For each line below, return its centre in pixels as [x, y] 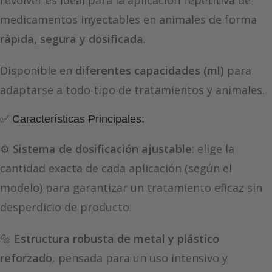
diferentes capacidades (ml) [150, 71]
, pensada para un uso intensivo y [140, 258]
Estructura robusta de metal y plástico [117, 239]
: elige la [213, 149]
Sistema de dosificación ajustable [102, 149]
